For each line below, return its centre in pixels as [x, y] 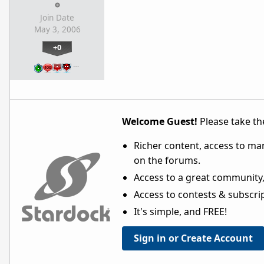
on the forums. [167, 161]
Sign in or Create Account [193, 238]
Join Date [57, 18]
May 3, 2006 [57, 30]
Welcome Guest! [160, 122]
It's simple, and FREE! [180, 212]
